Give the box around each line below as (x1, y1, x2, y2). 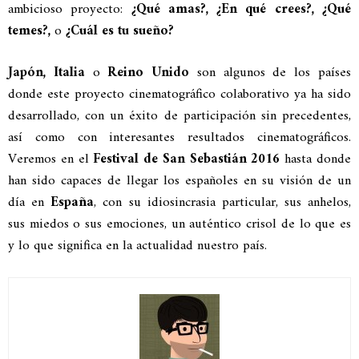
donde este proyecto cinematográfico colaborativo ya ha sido (8, 82, 351, 107)
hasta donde (280, 147, 352, 171)
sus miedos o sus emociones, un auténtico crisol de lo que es (8, 212, 351, 236)
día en (8, 190, 51, 215)
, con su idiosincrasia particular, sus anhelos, (94, 190, 351, 215)
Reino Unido (107, 60, 190, 85)
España (50, 190, 95, 215)
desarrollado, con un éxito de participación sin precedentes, (8, 103, 351, 128)
